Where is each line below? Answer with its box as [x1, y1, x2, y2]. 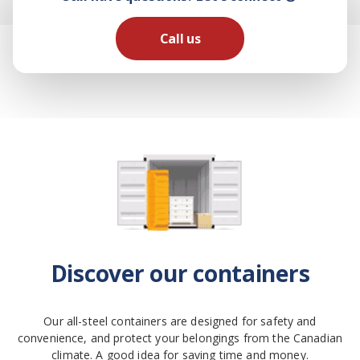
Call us [159, 30, 201, 47]
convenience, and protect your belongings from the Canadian [17, 330, 343, 346]
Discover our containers [50, 258, 310, 288]
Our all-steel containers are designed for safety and [43, 313, 317, 329]
